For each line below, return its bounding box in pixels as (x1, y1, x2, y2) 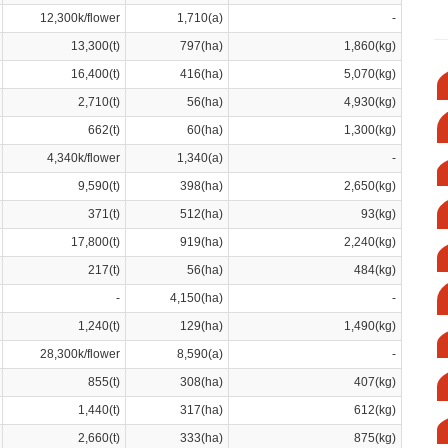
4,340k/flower (47, 150, 120, 165)
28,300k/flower (40, 346, 120, 361)
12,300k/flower (40, 10, 120, 25)
